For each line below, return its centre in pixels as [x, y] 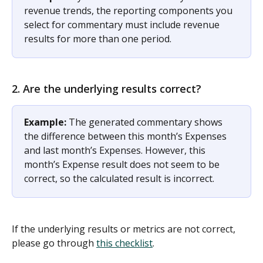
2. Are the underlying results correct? [108, 89]
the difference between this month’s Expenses [127, 136]
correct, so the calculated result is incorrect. [120, 179]
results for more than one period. [99, 38]
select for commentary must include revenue [123, 24]
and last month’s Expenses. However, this [116, 151]
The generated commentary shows [146, 122]
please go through [54, 243]
